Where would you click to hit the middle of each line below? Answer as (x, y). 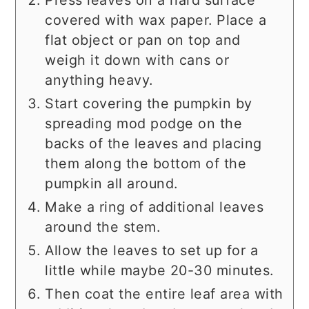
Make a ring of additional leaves (154, 207)
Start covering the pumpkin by (149, 104)
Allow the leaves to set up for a (152, 251)
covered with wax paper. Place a (156, 20)
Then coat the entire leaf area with (164, 294)
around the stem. (103, 227)
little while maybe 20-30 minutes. (159, 271)
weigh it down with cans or (137, 60)
